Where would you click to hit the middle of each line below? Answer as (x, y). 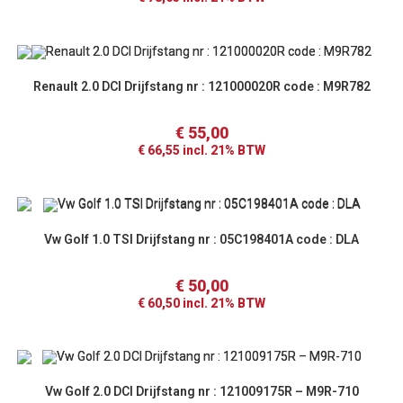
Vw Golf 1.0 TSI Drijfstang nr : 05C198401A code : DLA (201, 239)
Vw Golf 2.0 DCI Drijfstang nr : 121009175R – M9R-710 (201, 392)
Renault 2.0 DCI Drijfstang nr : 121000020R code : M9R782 (201, 86)
